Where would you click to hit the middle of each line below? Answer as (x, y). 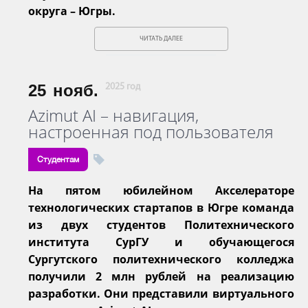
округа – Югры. (72, 11)
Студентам (58, 159)
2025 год (123, 87)
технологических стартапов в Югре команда (161, 207)
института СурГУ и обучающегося (161, 242)
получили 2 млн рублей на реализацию (161, 276)
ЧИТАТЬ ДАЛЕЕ (161, 38)
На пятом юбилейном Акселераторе (161, 190)
